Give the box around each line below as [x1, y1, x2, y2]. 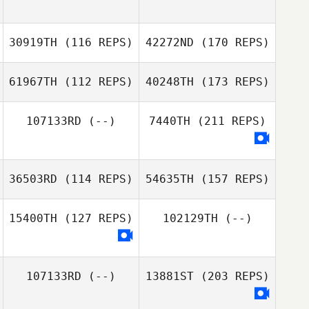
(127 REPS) [57, 212, 133, 225]
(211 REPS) [190, 114, 266, 128]
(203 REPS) [193, 270, 270, 283]
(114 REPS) [57, 172, 133, 186]
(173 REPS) [193, 75, 270, 88]
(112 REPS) [57, 75, 133, 88]
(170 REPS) [193, 36, 270, 49]
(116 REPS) [57, 36, 133, 49]
